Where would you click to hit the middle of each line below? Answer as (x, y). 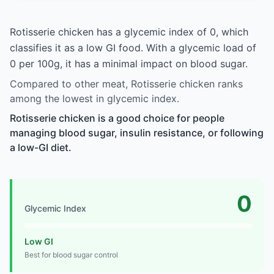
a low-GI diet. (41, 147)
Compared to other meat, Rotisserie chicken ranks (126, 83)
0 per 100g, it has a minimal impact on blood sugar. (129, 63)
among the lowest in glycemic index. (94, 98)
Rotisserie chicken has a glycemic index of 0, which (129, 31)
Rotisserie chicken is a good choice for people (117, 118)
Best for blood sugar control (71, 254)
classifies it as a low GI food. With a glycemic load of (133, 47)
